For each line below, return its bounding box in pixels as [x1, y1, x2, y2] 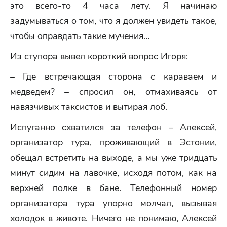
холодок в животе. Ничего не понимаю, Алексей [10, 212, 217, 224]
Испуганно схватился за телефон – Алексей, [10, 121, 217, 133]
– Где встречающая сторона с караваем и [10, 70, 217, 83]
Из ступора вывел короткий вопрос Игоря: [10, 50, 188, 62]
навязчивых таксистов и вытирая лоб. [10, 101, 167, 113]
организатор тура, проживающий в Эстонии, [10, 136, 217, 148]
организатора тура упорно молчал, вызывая [10, 197, 217, 209]
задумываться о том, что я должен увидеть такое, [10, 15, 217, 27]
